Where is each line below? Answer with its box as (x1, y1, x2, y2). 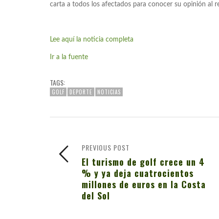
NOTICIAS (97, 88, 121, 96)
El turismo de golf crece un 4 (82, 155, 205, 169)
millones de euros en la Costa (82, 177, 206, 191)
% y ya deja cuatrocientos (82, 166, 194, 180)
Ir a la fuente (50, 54, 88, 61)
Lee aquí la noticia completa (50, 36, 133, 44)
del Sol (82, 189, 110, 202)
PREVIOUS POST (82, 142, 130, 153)
